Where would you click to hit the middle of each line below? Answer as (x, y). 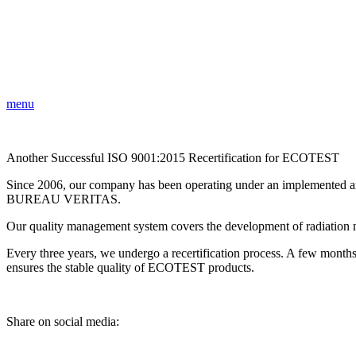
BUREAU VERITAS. (64, 199)
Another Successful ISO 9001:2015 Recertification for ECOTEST (173, 158)
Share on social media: (63, 321)
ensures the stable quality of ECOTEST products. (130, 267)
